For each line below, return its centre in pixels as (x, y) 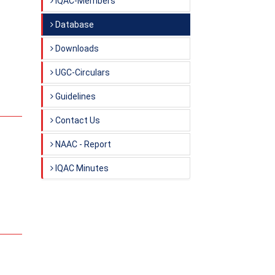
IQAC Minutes (81, 168)
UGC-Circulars (82, 72)
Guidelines (75, 96)
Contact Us (77, 120)
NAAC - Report (82, 144)
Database (74, 25)
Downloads (76, 48)
